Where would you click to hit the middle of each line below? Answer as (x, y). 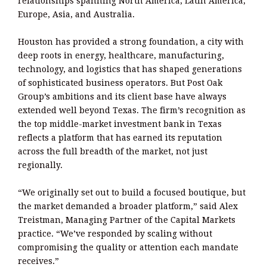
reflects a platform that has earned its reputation (120, 138)
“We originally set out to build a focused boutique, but (132, 193)
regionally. (40, 165)
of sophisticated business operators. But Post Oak (120, 83)
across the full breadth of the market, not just (113, 152)
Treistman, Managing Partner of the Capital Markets (127, 220)
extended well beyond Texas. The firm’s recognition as (132, 111)
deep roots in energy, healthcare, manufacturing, (121, 56)
